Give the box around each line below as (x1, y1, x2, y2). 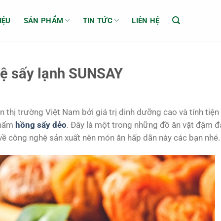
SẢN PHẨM (23, 16, 64, 25)
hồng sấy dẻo (15, 120, 67, 130)
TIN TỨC (82, 16, 112, 25)
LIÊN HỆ (132, 16, 160, 25)
